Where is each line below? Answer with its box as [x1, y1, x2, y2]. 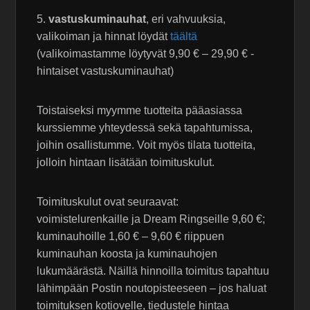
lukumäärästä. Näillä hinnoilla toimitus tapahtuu [37, 265, 270, 277]
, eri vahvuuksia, [146, 13, 226, 26]
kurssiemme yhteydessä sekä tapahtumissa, [37, 122, 253, 134]
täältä [170, 30, 198, 43]
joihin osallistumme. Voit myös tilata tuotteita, [37, 139, 256, 152]
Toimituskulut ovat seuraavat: [37, 196, 179, 208]
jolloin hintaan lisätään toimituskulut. [37, 156, 215, 169]
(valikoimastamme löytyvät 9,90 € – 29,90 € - [37, 48, 255, 60]
